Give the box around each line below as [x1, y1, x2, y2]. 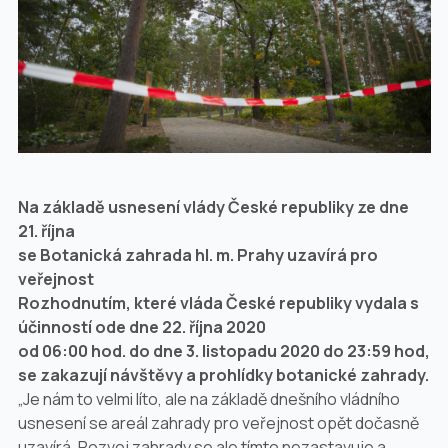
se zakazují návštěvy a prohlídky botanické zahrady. [17, 364, 429, 387]
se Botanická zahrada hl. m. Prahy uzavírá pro [17, 244, 378, 267]
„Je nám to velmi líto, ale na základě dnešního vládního [17, 388, 400, 411]
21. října [17, 220, 75, 243]
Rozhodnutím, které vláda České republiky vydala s [17, 292, 419, 315]
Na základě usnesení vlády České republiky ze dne [17, 196, 409, 219]
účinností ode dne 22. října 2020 [17, 316, 266, 339]
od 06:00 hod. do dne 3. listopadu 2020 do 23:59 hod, [17, 340, 430, 363]
